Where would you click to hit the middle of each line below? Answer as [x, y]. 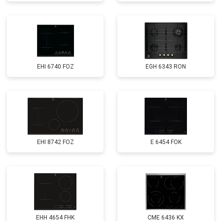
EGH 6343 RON [166, 67]
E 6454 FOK [166, 142]
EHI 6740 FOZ [55, 67]
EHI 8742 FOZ [55, 142]
